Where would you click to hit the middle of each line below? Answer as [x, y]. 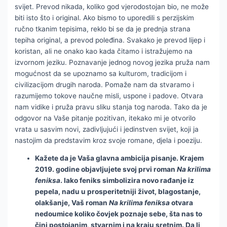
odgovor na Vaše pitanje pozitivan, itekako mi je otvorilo [105, 118]
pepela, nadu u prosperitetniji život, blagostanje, [118, 192]
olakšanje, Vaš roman [72, 203]
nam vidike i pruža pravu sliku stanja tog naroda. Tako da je [111, 107]
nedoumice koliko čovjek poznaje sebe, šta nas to [119, 214]
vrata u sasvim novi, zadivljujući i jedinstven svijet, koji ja [107, 129]
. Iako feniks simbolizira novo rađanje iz [127, 181]
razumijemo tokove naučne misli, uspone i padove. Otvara [109, 96]
